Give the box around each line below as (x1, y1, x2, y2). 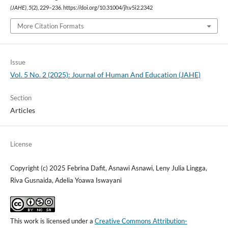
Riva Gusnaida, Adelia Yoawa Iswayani (10, 176, 122, 184)
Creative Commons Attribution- (94, 216, 187, 225)
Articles (10, 105, 35, 115)
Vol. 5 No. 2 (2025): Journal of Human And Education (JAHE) (10, 70, 201, 79)
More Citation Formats (17, 21, 84, 30)
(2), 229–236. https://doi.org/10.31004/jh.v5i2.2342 (31, 5, 153, 11)
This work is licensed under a (10, 216, 95, 225)
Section (10, 93, 32, 102)
